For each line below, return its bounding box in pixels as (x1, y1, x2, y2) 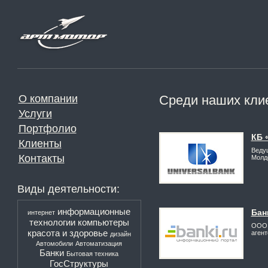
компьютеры (77, 217, 129, 227)
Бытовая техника (66, 250, 118, 257)
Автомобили (36, 240, 73, 247)
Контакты (18, 153, 65, 165)
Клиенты (18, 138, 62, 150)
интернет (28, 209, 55, 216)
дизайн (109, 230, 131, 237)
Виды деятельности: (17, 183, 120, 195)
